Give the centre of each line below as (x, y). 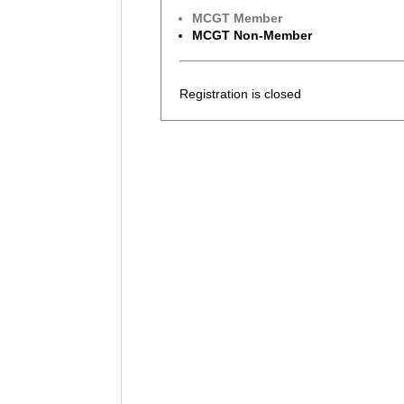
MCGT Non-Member (252, 36)
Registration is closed (241, 94)
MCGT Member (238, 18)
